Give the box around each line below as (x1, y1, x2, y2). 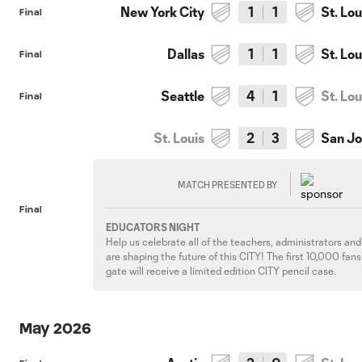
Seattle (161, 88, 205, 103)
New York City (120, 4, 205, 19)
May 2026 (19, 320, 91, 336)
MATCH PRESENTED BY (178, 179, 278, 190)
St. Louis (154, 130, 205, 145)
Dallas (167, 46, 205, 61)
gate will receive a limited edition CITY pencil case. (106, 265, 337, 276)
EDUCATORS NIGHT (106, 221, 200, 233)
